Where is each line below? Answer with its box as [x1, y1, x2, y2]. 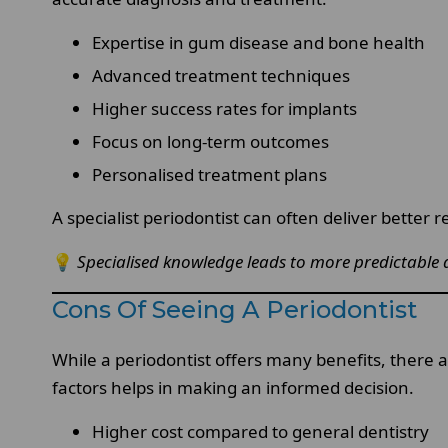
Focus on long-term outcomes [92, 129, 329, 153]
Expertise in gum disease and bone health [92, 30, 425, 54]
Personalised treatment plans [92, 162, 327, 186]
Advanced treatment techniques [92, 63, 350, 87]
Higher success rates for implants [92, 96, 357, 120]
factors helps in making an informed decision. [52, 375, 414, 399]
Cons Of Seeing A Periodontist [52, 294, 417, 324]
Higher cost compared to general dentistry [92, 419, 429, 443]
